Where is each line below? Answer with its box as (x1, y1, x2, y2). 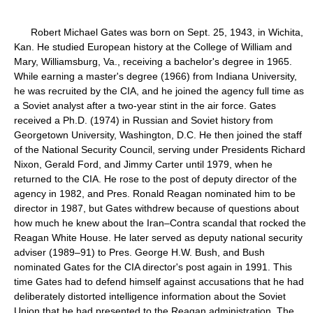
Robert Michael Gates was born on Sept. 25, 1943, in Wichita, (14, 27, 303, 38)
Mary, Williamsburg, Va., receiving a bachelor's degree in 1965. (14, 56, 292, 67)
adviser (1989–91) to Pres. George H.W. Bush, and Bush (14, 247, 265, 258)
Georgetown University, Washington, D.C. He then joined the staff (14, 129, 302, 140)
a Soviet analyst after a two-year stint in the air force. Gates (14, 100, 276, 111)
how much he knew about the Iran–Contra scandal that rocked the (14, 217, 306, 228)
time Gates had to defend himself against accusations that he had (14, 276, 304, 287)
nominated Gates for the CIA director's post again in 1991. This (14, 261, 292, 272)
